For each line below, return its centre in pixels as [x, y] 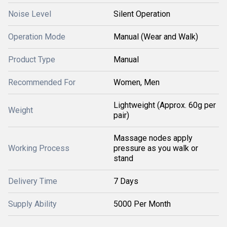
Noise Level [30, 14]
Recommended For [42, 82]
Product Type [32, 60]
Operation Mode [37, 37]
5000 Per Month [142, 204]
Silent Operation [142, 14]
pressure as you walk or [156, 148]
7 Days [126, 181]
